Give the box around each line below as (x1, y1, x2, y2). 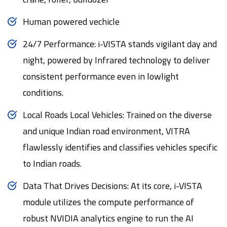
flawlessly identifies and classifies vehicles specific (23, 140, 217, 155)
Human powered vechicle (23, 15, 120, 29)
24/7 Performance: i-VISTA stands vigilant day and (23, 37, 217, 51)
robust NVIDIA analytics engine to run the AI (23, 211, 194, 225)
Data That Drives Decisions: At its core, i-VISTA (23, 179, 202, 193)
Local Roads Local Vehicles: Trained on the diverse (23, 108, 212, 122)
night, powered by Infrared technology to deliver (23, 53, 210, 67)
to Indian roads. (23, 157, 82, 171)
